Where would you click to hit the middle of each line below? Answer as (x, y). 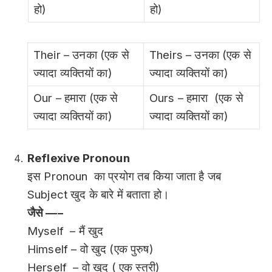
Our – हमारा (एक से (76, 98)
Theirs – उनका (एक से (200, 55)
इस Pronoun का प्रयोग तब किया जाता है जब (124, 177)
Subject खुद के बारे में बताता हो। (98, 195)
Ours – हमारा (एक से (196, 98)
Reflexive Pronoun (79, 158)
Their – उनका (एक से (81, 55)
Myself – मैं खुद (66, 231)
